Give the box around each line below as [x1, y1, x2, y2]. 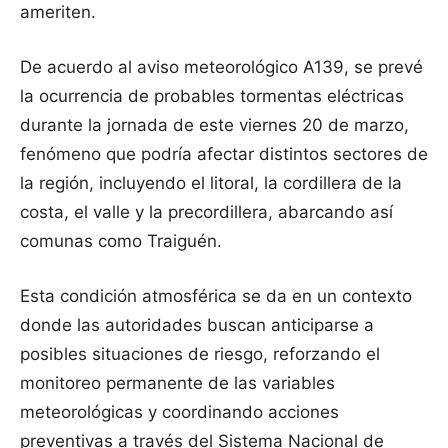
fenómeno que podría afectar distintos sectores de [20, 144, 428, 165]
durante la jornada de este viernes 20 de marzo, [20, 115, 409, 136]
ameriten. [20, 2, 96, 23]
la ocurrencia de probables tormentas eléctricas [20, 86, 404, 107]
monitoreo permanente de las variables [20, 373, 335, 394]
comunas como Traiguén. [20, 231, 222, 252]
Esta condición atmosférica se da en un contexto [20, 286, 412, 307]
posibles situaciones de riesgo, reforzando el [20, 344, 380, 365]
